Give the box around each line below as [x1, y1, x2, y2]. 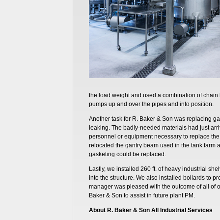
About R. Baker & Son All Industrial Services [88, 206, 213, 214]
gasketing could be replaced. [88, 150, 167, 158]
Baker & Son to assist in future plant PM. [88, 192, 195, 199]
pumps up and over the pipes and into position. [88, 100, 215, 108]
